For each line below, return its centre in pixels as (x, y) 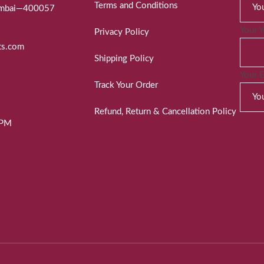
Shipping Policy (124, 59)
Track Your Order (126, 85)
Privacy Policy (121, 32)
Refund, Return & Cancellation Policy (165, 112)
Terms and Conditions (136, 6)
